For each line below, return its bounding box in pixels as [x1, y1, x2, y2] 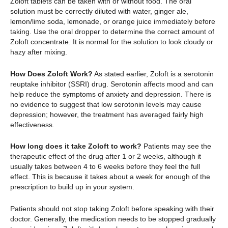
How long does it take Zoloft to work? [10, 142, 141, 151]
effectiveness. [10, 120, 54, 129]
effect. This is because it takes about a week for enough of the [10, 173, 210, 181]
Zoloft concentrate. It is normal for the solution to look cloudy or [10, 38, 213, 46]
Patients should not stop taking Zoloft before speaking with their [10, 204, 214, 213]
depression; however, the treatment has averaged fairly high [10, 110, 204, 119]
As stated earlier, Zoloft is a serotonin [93, 69, 214, 78]
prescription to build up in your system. [10, 183, 134, 191]
